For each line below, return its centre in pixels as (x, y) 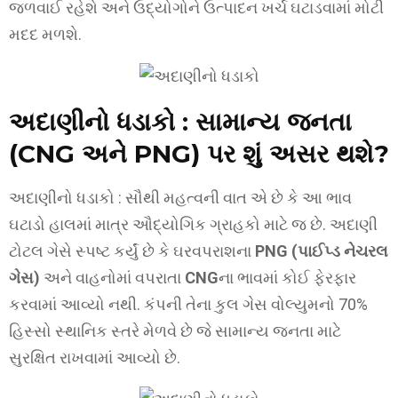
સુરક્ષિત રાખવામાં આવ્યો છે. (95, 357)
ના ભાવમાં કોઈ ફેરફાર (287, 277)
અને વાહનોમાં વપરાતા (112, 277)
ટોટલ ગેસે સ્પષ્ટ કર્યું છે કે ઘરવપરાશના (132, 251)
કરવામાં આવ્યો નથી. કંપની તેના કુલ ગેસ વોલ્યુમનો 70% (188, 304)
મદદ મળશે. (45, 34)
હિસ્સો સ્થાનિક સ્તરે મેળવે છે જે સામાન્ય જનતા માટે (175, 330)
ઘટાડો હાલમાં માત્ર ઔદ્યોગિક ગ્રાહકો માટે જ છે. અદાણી (193, 224)
